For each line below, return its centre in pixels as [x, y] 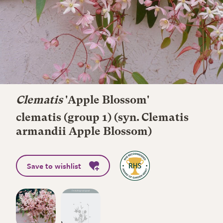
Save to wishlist [54, 166]
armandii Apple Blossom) [84, 132]
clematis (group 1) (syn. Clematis [102, 118]
